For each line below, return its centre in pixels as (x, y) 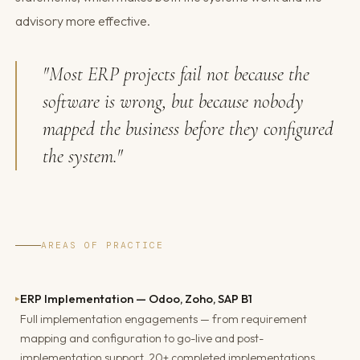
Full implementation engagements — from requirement (164, 319)
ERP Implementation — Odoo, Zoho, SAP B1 (137, 299)
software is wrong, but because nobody (174, 102)
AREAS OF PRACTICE (103, 245)
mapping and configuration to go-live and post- (142, 339)
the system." (83, 157)
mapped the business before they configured (188, 129)
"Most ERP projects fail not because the (176, 75)
